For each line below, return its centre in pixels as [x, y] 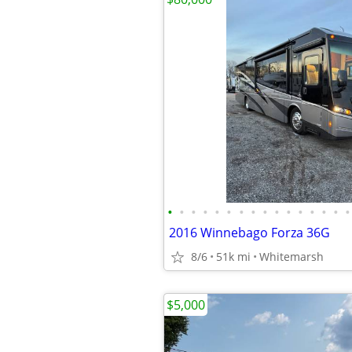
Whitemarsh [291, 257]
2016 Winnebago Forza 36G [249, 233]
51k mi [233, 257]
